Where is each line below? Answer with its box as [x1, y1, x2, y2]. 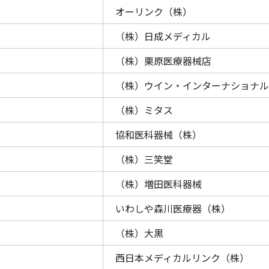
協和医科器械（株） [115, 127, 202, 142]
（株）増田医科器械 [115, 177, 202, 191]
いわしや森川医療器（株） [115, 201, 231, 216]
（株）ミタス [115, 103, 173, 117]
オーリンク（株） [115, 4, 192, 19]
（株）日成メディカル [115, 29, 211, 43]
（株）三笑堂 [115, 152, 173, 166]
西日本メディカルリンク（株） [115, 250, 249, 265]
